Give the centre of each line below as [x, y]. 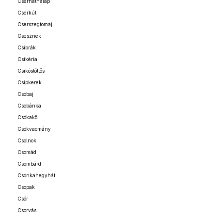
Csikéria [27, 59]
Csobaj [25, 94]
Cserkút [27, 13]
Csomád [27, 152]
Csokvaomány [34, 129]
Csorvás [27, 210]
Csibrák [27, 47]
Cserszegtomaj [35, 24]
